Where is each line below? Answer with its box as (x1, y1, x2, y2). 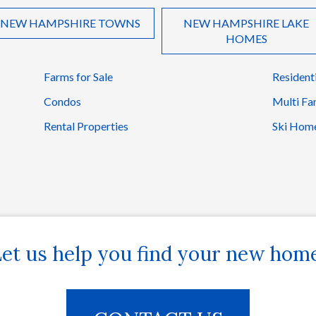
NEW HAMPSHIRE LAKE (183, 16, 309, 30)
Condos (44, 94, 82, 108)
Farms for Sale (44, 69, 114, 83)
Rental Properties (44, 119, 129, 133)
